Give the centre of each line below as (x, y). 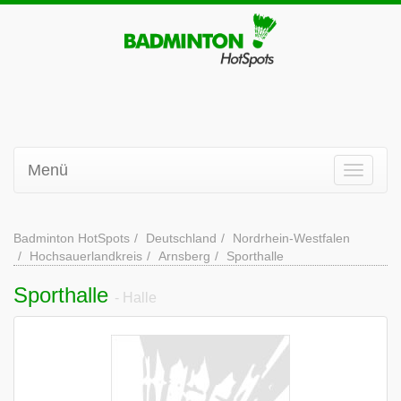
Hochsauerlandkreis (86, 256)
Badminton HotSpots (72, 238)
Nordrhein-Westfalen (291, 238)
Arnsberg (184, 256)
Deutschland (181, 238)
